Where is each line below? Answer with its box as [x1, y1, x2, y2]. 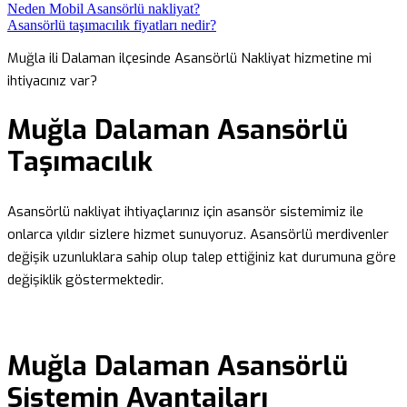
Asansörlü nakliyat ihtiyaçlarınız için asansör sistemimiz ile [7, 203, 363, 222]
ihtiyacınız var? [7, 71, 97, 90]
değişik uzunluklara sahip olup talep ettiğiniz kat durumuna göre [7, 248, 396, 267]
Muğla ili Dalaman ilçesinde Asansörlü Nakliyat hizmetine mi [7, 48, 372, 67]
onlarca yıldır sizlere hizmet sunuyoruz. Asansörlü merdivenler [7, 225, 389, 244]
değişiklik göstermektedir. [7, 271, 164, 290]
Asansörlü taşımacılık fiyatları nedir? [7, 16, 216, 33]
